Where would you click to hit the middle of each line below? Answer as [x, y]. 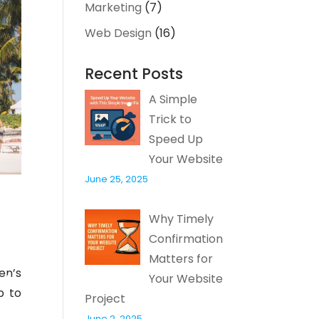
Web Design [119, 33]
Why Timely [182, 219]
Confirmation [186, 239]
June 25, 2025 [117, 179]
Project [105, 298]
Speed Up [176, 139]
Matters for [181, 258]
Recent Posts [134, 73]
